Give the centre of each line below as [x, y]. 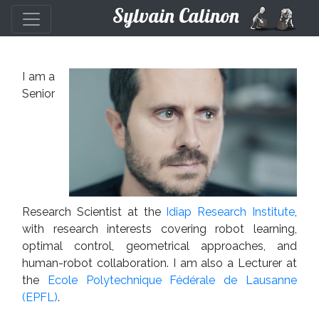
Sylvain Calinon [176, 15]
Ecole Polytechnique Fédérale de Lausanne [172, 280]
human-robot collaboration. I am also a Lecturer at [159, 263]
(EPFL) [40, 297]
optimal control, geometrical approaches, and [159, 246]
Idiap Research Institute [231, 212]
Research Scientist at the [94, 212]
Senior [38, 94]
